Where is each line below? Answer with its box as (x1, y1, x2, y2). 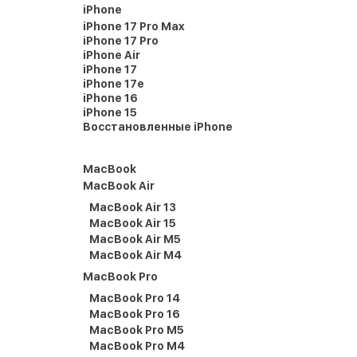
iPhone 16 (83, 92, 138, 104)
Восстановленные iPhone (83, 120, 233, 133)
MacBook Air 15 (89, 217, 176, 229)
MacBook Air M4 (89, 249, 182, 261)
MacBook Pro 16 (89, 308, 180, 320)
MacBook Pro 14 (89, 292, 180, 304)
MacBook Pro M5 (89, 324, 184, 336)
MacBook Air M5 (89, 233, 181, 245)
